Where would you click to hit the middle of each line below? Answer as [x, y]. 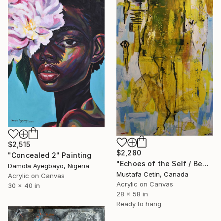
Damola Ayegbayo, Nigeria [49, 166]
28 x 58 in [132, 194]
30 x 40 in [24, 186]
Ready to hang [139, 204]
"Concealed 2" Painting [50, 155]
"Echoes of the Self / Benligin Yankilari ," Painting [205, 164]
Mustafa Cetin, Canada [152, 174]
